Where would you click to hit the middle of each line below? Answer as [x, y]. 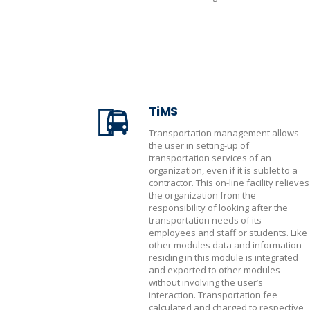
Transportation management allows [224, 133]
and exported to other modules [215, 270]
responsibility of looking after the [218, 208]
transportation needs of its [205, 220]
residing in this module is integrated [224, 257]
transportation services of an [210, 158]
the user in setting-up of [199, 145]
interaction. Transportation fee [213, 295]
